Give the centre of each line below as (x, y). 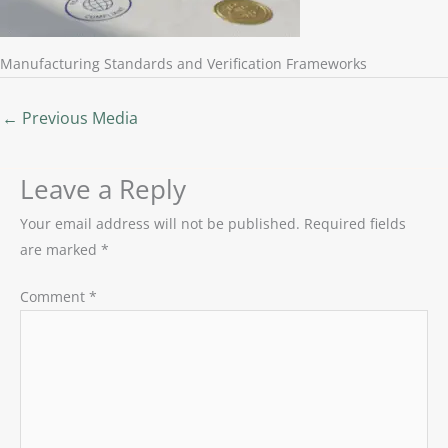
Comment (54, 297)
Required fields (355, 224)
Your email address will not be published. (160, 224)
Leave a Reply (103, 190)
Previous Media (78, 118)
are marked (60, 250)
